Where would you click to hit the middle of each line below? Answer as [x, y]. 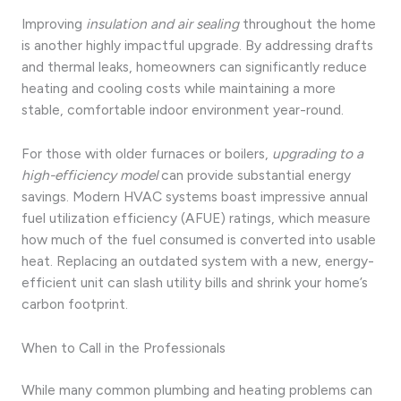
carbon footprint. [75, 304]
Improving [54, 24]
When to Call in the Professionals [124, 347]
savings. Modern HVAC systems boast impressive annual [195, 197]
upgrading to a [318, 154]
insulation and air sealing [162, 24]
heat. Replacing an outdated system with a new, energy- [198, 261]
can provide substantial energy [254, 175]
